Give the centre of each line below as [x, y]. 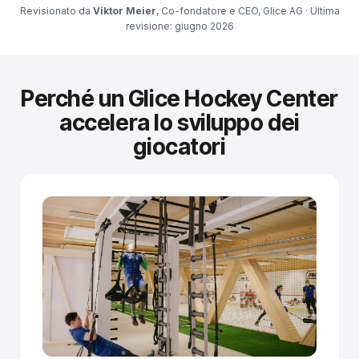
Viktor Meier [124, 10]
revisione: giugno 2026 [179, 26]
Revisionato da [56, 10]
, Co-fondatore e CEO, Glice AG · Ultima [248, 10]
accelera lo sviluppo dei [179, 123]
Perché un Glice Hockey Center [179, 99]
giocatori [179, 147]
